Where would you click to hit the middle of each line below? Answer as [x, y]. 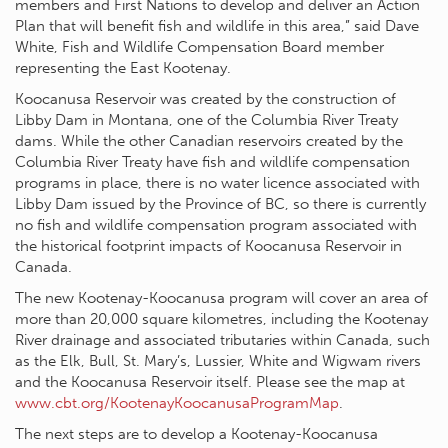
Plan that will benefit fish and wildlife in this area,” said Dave [217, 25]
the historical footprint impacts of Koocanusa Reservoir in [208, 245]
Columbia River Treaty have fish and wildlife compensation [212, 161]
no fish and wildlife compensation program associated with [216, 224]
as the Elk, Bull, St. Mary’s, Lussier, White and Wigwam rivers [218, 360]
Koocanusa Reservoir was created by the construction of [205, 98]
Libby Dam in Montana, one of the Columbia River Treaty [206, 119]
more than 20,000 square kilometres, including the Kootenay [221, 318]
